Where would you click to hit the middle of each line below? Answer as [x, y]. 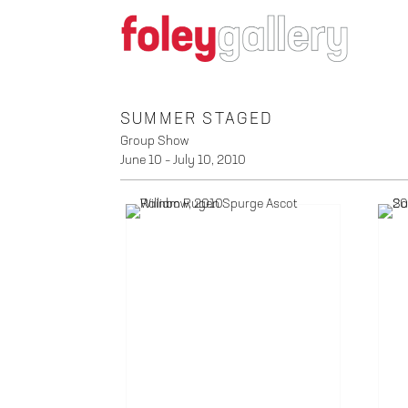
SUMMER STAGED [197, 119]
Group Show [154, 141]
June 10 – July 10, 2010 [183, 160]
